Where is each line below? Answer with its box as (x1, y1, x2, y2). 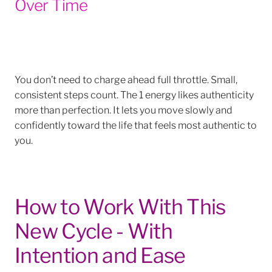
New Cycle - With (15, 214, 173, 245)
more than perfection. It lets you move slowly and (15, 101, 233, 116)
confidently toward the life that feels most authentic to (15, 117, 257, 131)
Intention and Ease (15, 239, 186, 270)
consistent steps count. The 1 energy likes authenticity (15, 86, 254, 101)
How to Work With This (15, 190, 226, 221)
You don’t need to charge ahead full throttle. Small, (15, 71, 237, 86)
